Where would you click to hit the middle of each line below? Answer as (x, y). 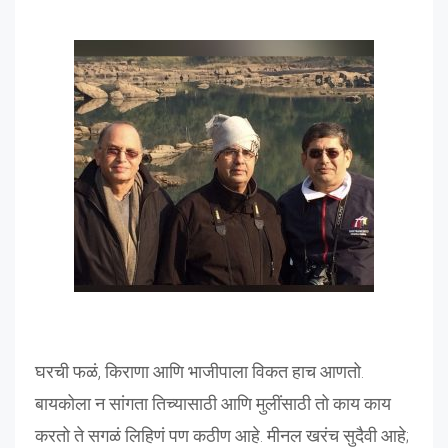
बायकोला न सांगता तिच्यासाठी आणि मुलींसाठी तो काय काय (213, 403)
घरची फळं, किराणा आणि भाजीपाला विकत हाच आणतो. (199, 371)
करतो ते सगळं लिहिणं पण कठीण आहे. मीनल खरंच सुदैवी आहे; (222, 435)
